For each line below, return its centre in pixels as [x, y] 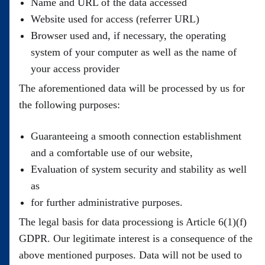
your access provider [75, 69]
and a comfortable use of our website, [112, 153]
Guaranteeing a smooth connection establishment [136, 136]
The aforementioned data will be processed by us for [132, 88]
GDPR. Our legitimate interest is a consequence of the [136, 238]
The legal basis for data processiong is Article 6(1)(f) [133, 222]
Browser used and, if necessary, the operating [128, 35]
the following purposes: [70, 105]
